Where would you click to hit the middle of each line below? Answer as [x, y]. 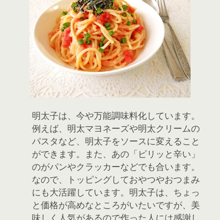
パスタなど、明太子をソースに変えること [116, 141]
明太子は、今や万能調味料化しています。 [116, 116]
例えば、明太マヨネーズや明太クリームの [116, 128]
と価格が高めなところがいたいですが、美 [116, 205]
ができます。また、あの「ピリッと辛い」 [116, 154]
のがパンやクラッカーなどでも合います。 [116, 167]
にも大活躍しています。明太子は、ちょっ [116, 192]
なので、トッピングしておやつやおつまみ [116, 179]
